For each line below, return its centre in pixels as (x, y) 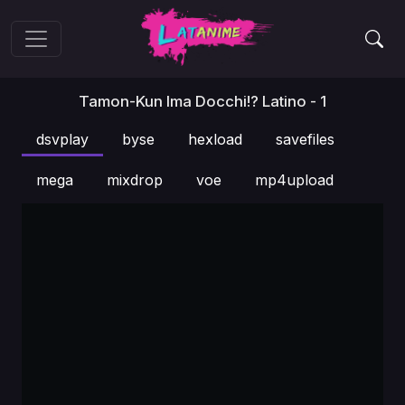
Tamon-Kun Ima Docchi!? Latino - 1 (202, 101)
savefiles (305, 139)
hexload (215, 139)
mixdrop (135, 180)
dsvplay (62, 139)
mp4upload (294, 180)
